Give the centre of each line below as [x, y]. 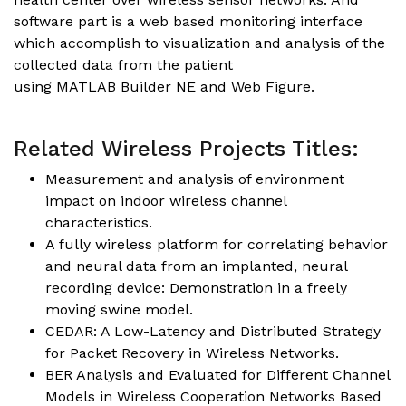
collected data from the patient [123, 64]
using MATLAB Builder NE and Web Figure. [164, 86]
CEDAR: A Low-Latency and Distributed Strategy [213, 331]
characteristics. [99, 222]
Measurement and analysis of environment [195, 179]
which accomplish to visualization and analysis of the [199, 43]
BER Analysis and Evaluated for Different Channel [217, 374]
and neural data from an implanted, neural [196, 266]
